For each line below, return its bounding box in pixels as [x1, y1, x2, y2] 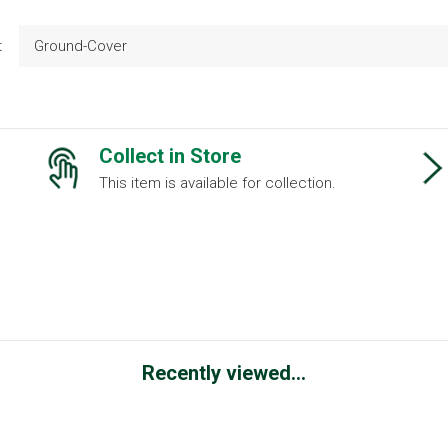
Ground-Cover [33, 36, 127, 55]
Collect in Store [99, 143, 241, 168]
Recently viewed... [142, 360, 306, 385]
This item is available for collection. [99, 173, 336, 192]
